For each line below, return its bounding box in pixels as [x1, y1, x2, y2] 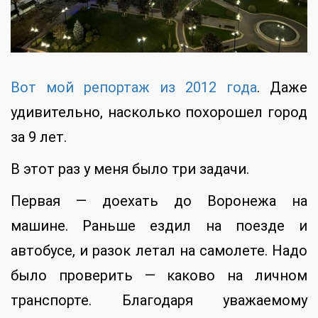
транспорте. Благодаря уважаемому [11, 291, 307, 309]
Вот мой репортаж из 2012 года [11, 78, 257, 96]
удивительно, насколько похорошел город [11, 103, 307, 121]
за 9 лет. [11, 128, 67, 146]
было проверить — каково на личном [11, 266, 307, 284]
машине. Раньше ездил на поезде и [11, 216, 307, 234]
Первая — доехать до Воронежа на [11, 192, 307, 209]
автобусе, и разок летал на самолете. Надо [11, 241, 307, 259]
